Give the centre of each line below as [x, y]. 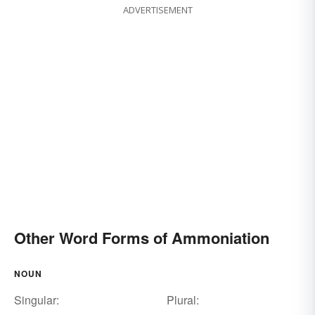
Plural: [182, 300]
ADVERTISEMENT [157, 10]
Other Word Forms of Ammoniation [142, 238]
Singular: [37, 300]
